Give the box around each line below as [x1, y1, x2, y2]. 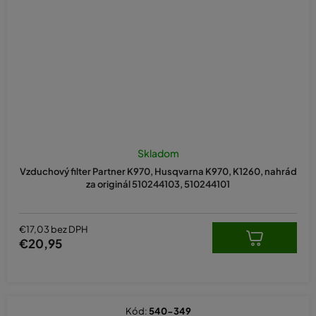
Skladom [137, 146, 179, 159]
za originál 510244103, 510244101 [86, 178, 230, 190]
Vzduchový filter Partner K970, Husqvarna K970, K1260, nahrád [19, 165, 297, 177]
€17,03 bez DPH [19, 224, 88, 236]
